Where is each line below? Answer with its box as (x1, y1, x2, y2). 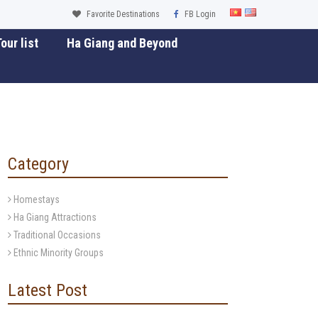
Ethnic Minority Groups (11, 247, 104, 258)
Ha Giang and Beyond (67, 35, 177, 50)
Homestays (11, 194, 60, 205)
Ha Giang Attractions (11, 212, 97, 223)
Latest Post (8, 280, 87, 300)
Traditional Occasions (11, 229, 101, 241)
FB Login (182, 9, 216, 19)
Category (8, 154, 69, 174)
